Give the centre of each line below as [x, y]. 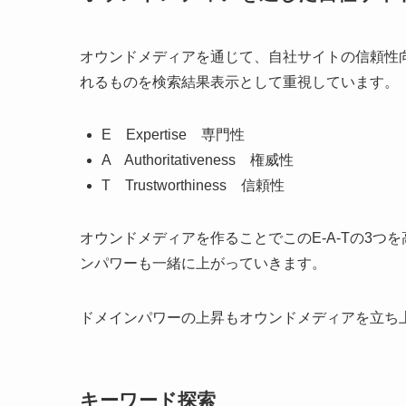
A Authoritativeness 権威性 [198, 159]
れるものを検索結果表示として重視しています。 [239, 82]
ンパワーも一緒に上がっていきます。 [203, 263]
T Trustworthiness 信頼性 [193, 185]
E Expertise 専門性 [173, 134]
